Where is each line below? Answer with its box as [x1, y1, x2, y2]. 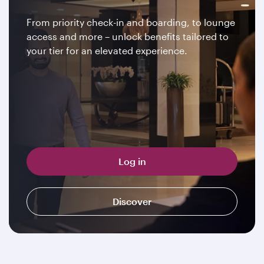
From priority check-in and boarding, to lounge [27, 16, 235, 28]
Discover [113, 196, 151, 207]
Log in [118, 156, 146, 167]
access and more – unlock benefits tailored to [27, 31, 229, 42]
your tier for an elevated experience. [27, 45, 187, 56]
